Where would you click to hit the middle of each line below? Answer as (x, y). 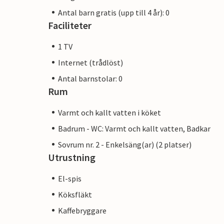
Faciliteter (70, 25)
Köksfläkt (75, 194)
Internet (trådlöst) (90, 62)
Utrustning (72, 157)
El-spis (70, 178)
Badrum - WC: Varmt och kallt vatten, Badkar (134, 128)
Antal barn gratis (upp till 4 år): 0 (114, 12)
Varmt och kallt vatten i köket (109, 112)
